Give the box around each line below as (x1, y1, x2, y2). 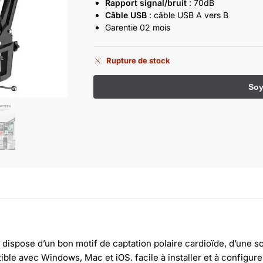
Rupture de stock (106, 55, 171, 65)
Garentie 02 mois (104, 22, 170, 32)
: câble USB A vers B (146, 9, 228, 20)
